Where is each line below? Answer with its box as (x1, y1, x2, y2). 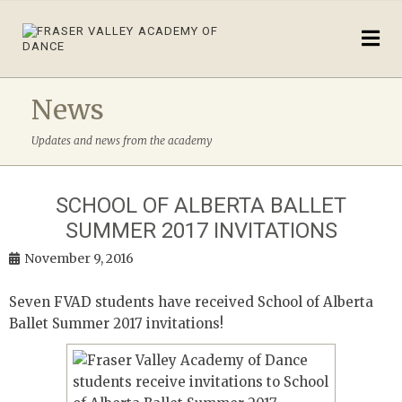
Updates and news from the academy (31, 134, 213, 147)
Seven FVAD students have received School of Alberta (9, 293, 373, 310)
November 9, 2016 (24, 250, 134, 267)
